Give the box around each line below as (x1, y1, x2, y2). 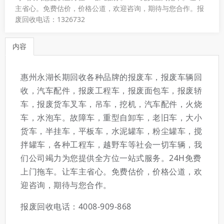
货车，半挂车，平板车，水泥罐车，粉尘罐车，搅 (20, 125, 202, 136)
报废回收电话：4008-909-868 (20, 200, 131, 212)
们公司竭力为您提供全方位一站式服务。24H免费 (20, 152, 201, 163)
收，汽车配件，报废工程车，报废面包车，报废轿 (20, 84, 202, 96)
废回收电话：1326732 (15, 14, 85, 24)
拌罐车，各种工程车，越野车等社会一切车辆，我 (20, 138, 202, 150)
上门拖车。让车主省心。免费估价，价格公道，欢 (20, 165, 202, 177)
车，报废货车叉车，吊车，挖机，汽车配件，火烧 (20, 98, 202, 109)
